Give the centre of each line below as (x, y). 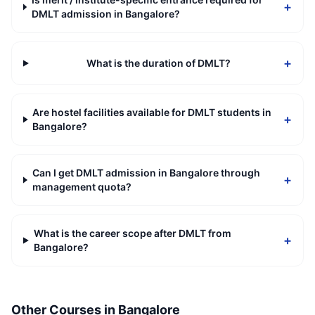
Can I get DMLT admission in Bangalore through (146, 173)
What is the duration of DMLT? (158, 63)
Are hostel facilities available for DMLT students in (152, 112)
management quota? (82, 187)
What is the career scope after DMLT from (132, 233)
